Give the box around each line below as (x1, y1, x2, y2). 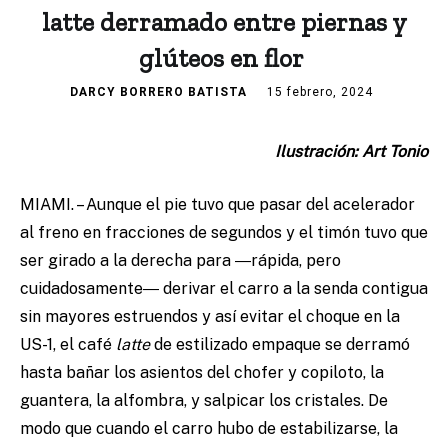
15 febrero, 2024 (267, 85, 373, 100)
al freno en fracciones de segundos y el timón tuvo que (20, 223, 428, 243)
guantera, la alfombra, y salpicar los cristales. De (20, 391, 388, 411)
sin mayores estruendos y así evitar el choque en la (20, 307, 400, 327)
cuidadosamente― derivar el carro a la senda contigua (20, 279, 428, 299)
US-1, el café (20, 335, 116, 355)
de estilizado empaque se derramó (154, 335, 410, 355)
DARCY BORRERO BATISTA (70, 85, 247, 100)
